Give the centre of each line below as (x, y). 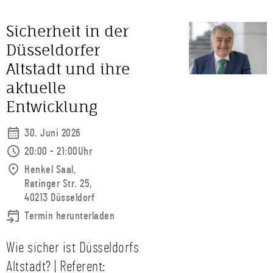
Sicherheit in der (67, 31)
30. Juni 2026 (53, 133)
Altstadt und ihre (68, 69)
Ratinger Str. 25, (58, 184)
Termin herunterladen (69, 216)
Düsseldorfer (53, 50)
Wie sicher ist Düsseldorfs (73, 248)
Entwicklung (52, 107)
